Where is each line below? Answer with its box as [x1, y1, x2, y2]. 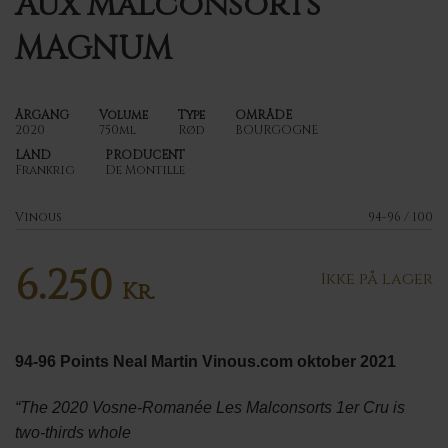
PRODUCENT [105, 147, 185, 164]
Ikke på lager [320, 268, 433, 291]
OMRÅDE [235, 107, 292, 124]
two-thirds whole [15, 423, 131, 441]
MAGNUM [15, 28, 172, 72]
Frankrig [15, 162, 75, 179]
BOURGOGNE [235, 122, 318, 139]
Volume [99, 107, 148, 124]
